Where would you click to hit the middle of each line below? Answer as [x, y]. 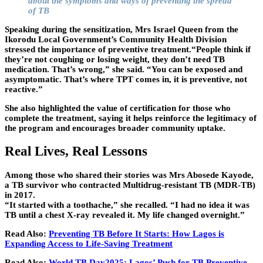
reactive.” [24, 89]
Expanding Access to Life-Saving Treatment [89, 243]
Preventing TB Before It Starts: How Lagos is [136, 233]
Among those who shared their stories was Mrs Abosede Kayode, [129, 175]
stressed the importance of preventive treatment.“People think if [128, 49]
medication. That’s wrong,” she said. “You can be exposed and [124, 69]
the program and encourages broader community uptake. [115, 128]
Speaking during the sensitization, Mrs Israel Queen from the [122, 29]
